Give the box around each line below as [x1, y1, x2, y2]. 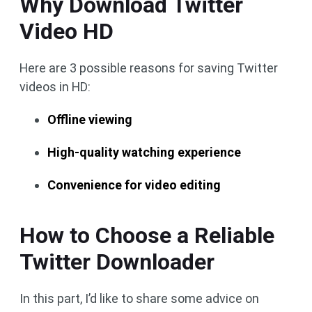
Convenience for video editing [47, 178, 221, 192]
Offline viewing [47, 112, 132, 127]
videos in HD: [19, 79, 91, 94]
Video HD [19, 18, 114, 45]
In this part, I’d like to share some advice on [19, 291, 259, 306]
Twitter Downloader [19, 249, 214, 275]
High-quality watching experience [47, 145, 241, 159]
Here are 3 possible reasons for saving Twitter [19, 61, 278, 75]
